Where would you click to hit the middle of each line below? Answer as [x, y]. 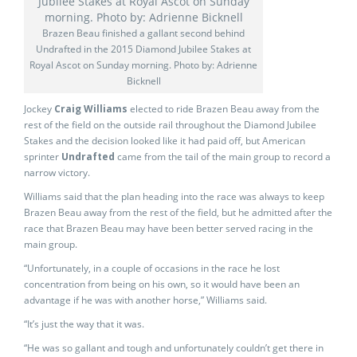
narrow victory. [57, 173]
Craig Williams [91, 109]
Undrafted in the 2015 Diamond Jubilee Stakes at [143, 49]
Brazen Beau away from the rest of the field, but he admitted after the [178, 212]
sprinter [43, 157]
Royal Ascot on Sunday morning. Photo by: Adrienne [143, 65]
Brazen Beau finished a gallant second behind [143, 33]
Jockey [39, 109]
